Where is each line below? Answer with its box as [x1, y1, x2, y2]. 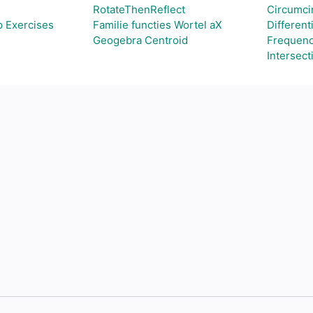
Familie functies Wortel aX [92, 18, 222, 31]
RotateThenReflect [92, 3, 185, 16]
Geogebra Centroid [92, 34, 188, 47]
